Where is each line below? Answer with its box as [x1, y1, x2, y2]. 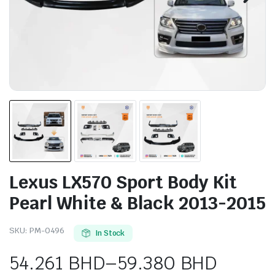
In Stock [95, 228, 125, 238]
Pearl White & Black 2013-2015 [9, 191, 266, 214]
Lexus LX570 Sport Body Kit [9, 170, 237, 193]
